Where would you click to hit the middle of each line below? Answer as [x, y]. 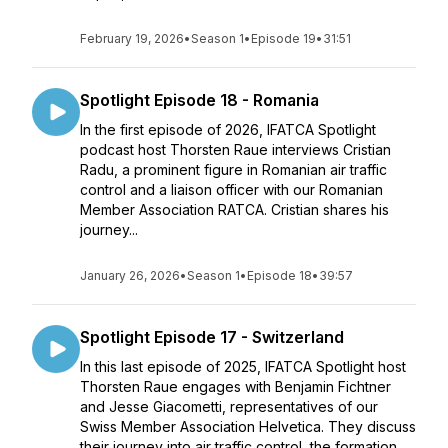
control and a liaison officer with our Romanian [231, 189]
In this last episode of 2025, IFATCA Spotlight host [243, 366]
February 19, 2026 [132, 38]
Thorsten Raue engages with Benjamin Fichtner [235, 386]
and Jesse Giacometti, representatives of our [229, 406]
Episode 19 [283, 38]
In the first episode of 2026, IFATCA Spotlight [228, 129]
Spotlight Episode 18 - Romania [199, 100]
